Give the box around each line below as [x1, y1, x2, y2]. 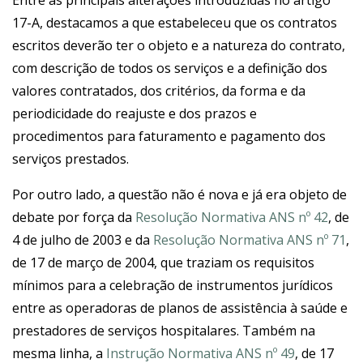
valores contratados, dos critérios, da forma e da [12, 82, 305, 100]
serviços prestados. [12, 150, 129, 168]
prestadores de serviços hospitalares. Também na [12, 322, 315, 340]
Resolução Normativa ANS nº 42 [135, 208, 328, 226]
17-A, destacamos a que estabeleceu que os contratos [12, 14, 337, 32]
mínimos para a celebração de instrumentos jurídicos [12, 276, 333, 294]
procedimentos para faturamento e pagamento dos [12, 127, 326, 145]
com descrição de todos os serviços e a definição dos [12, 59, 327, 77]
